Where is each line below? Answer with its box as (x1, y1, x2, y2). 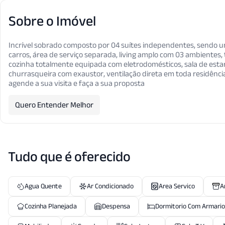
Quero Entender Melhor (15, 97, 93, 113)
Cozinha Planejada (25, 199, 77, 213)
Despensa (102, 199, 130, 213)
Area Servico (159, 179, 195, 193)
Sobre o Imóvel (9, 8, 96, 34)
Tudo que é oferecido (8, 144, 131, 170)
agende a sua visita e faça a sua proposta (9, 76, 145, 91)
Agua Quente (25, 179, 62, 193)
